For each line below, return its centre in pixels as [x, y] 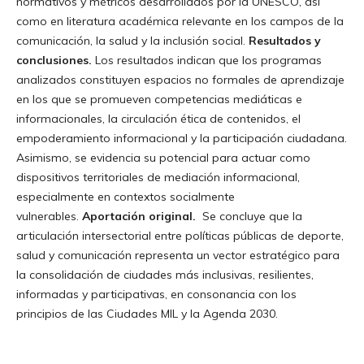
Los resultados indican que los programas [206, 60]
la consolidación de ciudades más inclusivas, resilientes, [165, 274]
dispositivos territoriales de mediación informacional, [158, 177]
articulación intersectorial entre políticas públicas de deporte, [180, 235]
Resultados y [284, 40]
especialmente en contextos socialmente [125, 196]
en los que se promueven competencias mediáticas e [159, 99]
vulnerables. [49, 216]
